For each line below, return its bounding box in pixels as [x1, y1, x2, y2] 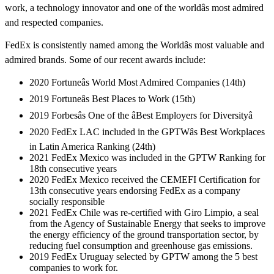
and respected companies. [5, 17, 103, 28]
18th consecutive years [29, 163, 117, 174]
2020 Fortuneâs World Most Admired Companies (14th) [29, 76, 245, 87]
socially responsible [29, 196, 105, 207]
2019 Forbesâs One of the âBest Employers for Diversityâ [29, 109, 253, 120]
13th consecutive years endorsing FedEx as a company [29, 185, 240, 196]
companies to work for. [29, 262, 118, 273]
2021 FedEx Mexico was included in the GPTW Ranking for [29, 152, 265, 163]
